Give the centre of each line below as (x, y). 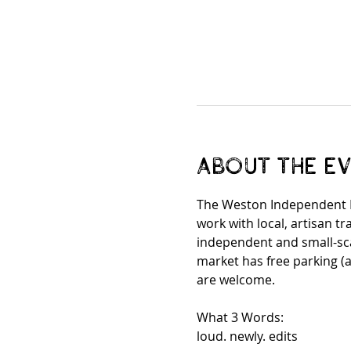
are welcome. (237, 280)
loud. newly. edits (247, 336)
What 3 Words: (240, 317)
